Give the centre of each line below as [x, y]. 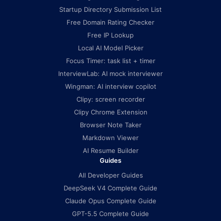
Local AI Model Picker [110, 48]
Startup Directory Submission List [110, 9]
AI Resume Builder [110, 150]
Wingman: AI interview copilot [110, 86]
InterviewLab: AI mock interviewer [110, 74]
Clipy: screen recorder [110, 99]
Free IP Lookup [110, 35]
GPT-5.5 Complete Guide [110, 214]
